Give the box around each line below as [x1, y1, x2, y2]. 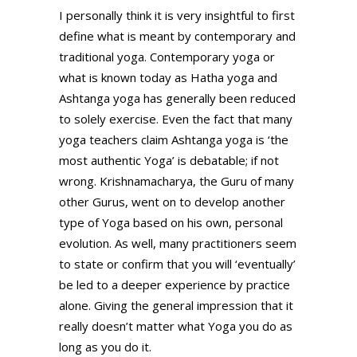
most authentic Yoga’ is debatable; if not [59, 152, 279, 169]
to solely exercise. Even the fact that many [59, 111, 292, 127]
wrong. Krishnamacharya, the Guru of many [59, 173, 294, 190]
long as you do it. [59, 339, 151, 355]
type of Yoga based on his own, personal [59, 214, 283, 231]
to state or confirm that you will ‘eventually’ [59, 256, 296, 273]
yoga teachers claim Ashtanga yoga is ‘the [59, 131, 288, 148]
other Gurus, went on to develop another [59, 194, 285, 210]
